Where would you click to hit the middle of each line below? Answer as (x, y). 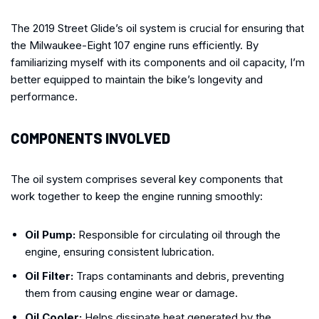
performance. (44, 96)
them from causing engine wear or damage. (131, 293)
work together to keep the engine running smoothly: (137, 196)
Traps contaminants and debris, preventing (179, 276)
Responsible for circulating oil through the (178, 234)
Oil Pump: (50, 234)
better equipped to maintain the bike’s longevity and (137, 79)
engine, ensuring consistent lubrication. (120, 251)
